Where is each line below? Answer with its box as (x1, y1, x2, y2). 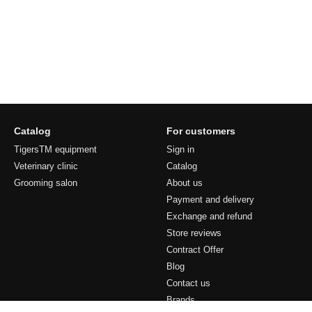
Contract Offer (166, 244, 224, 255)
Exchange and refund (166, 211, 252, 221)
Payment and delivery (166, 194, 254, 205)
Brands (166, 295, 195, 305)
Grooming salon (14, 178, 77, 188)
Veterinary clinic (14, 161, 78, 171)
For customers (166, 125, 235, 136)
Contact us (166, 278, 210, 288)
